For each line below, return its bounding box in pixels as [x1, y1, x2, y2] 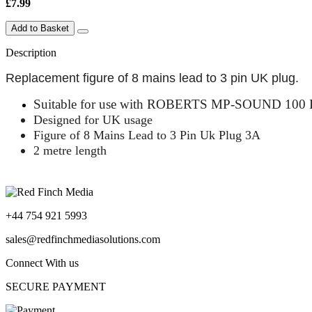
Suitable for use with [33, 96, 147, 111]
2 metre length [33, 143, 107, 157]
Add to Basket [11, 22, 69, 33]
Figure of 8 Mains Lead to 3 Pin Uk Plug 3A [33, 127, 260, 142]
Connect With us [6, 256, 79, 269]
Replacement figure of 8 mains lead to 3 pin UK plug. [6, 70, 299, 85]
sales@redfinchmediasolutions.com [6, 233, 160, 245]
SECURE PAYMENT [6, 280, 106, 292]
